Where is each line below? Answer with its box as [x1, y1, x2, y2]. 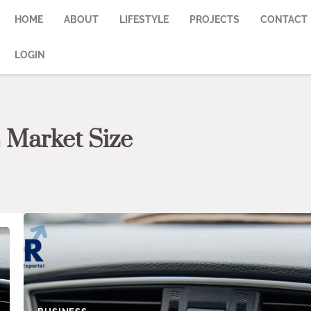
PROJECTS [190, 13, 240, 25]
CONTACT [260, 13, 308, 25]
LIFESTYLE [119, 13, 169, 25]
